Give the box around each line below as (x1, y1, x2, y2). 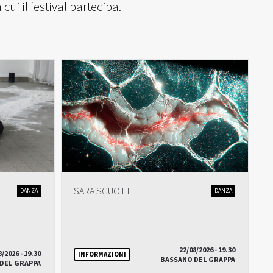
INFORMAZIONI (77, 249, 126, 259)
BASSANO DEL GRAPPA (160, 255, 235, 265)
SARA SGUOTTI (73, 185, 133, 198)
